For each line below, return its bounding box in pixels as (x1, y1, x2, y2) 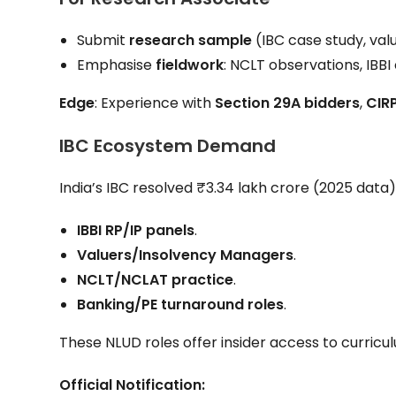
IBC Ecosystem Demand (59, 133, 277, 158)
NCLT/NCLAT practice (77, 269, 234, 290)
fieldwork (156, 54, 225, 75)
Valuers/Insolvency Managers (77, 244, 294, 265)
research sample (129, 29, 253, 50)
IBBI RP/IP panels (77, 219, 195, 240)
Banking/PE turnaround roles (77, 293, 285, 315)
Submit (77, 29, 130, 50)
